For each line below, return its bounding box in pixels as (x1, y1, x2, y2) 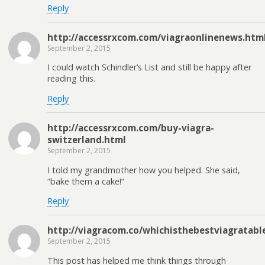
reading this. (47, 73, 95, 85)
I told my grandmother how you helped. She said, (47, 164, 240, 176)
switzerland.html (47, 134, 126, 146)
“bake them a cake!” (47, 175, 124, 187)
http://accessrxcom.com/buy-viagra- (47, 122, 214, 134)
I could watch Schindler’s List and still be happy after (47, 62, 251, 73)
